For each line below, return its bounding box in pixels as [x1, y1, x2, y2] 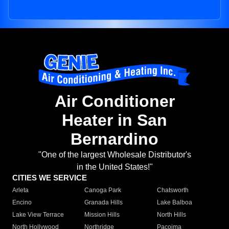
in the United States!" [76, 163, 153, 172]
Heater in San [62, 111, 167, 130]
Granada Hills [84, 199, 123, 207]
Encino [12, 199, 32, 207]
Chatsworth [156, 187, 189, 194]
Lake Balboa [156, 199, 192, 207]
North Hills [156, 211, 186, 219]
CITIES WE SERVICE [12, 173, 87, 182]
